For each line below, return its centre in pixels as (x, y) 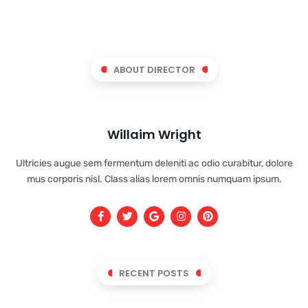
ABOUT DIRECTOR (154, 69)
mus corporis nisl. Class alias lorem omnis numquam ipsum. (154, 179)
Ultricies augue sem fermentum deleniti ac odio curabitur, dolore (154, 163)
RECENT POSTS (154, 273)
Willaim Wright (154, 134)
